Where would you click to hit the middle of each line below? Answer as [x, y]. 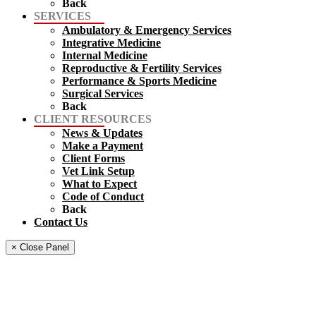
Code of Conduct [103, 196]
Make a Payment [103, 145]
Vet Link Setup [98, 171]
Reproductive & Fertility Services [142, 68]
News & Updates [102, 133]
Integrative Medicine [111, 42]
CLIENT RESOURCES [93, 119]
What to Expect [99, 183]
